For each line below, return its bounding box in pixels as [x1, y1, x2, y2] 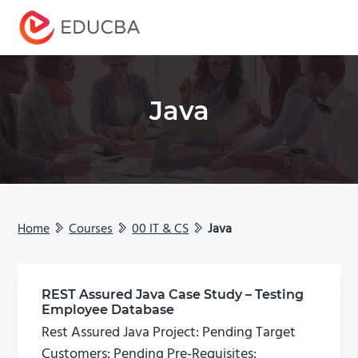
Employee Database [42, 302, 175, 318]
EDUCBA [18, 46, 79, 62]
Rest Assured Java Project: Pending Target [42, 321, 296, 345]
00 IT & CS [132, 219, 189, 241]
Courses [69, 219, 113, 241]
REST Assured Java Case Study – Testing [42, 287, 304, 303]
